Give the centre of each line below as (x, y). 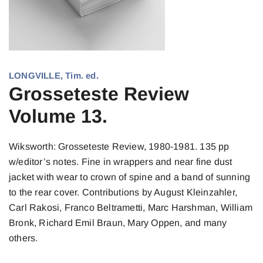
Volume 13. (58, 116)
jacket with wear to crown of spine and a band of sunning (130, 177)
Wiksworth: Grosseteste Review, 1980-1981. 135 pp (119, 146)
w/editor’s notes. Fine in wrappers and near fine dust (121, 162)
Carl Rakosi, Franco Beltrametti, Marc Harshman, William (131, 208)
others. (23, 238)
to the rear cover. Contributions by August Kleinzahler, (123, 192)
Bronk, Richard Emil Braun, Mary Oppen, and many (118, 223)
